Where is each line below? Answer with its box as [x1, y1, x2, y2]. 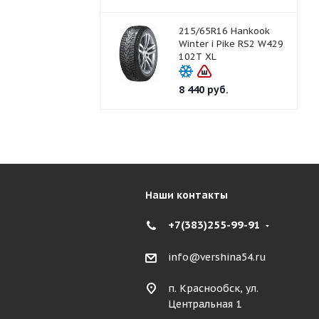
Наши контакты [145, 189, 228, 202]
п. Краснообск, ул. [167, 282, 258, 296]
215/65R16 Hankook [178, 25, 270, 37]
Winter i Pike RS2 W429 [178, 38, 283, 50]
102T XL [178, 51, 216, 63]
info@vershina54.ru [167, 251, 266, 264]
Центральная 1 [167, 298, 241, 311]
